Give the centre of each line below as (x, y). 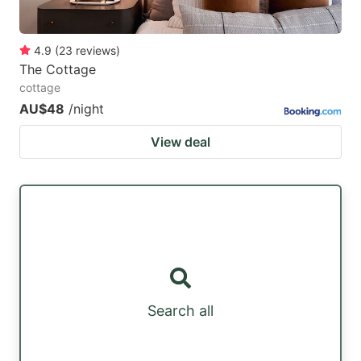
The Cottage (58, 69)
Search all (180, 311)
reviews (96, 50)
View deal (180, 141)
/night (86, 108)
